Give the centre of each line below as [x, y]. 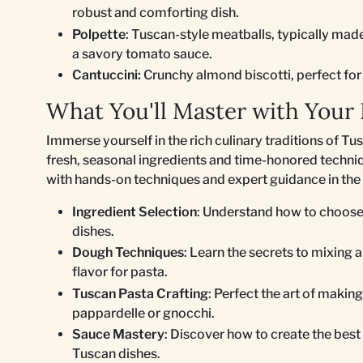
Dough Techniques [128, 253]
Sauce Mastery [118, 335]
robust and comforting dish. [156, 13]
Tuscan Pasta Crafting [140, 293]
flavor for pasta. [120, 272]
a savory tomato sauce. [142, 53]
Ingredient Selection [135, 211]
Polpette [99, 34]
